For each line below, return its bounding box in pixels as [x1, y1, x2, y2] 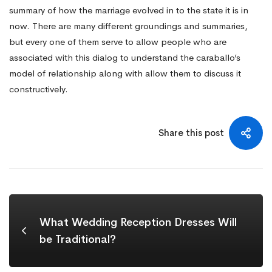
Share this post [158, 126, 224, 138]
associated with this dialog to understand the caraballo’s [9, 51, 240, 63]
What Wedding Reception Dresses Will [39, 215, 237, 229]
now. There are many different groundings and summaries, [9, 19, 248, 32]
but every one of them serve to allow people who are [9, 35, 226, 47]
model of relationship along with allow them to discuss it [9, 67, 241, 79]
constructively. [9, 83, 68, 95]
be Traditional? [39, 232, 116, 246]
